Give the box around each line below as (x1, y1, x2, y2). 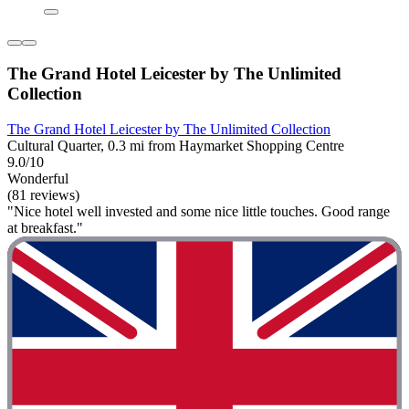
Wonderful (7, 170, 68, 186)
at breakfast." (7, 219, 83, 236)
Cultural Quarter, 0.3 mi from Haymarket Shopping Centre (7, 137, 344, 153)
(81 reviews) (7, 186, 79, 203)
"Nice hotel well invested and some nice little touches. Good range (7, 203, 390, 219)
